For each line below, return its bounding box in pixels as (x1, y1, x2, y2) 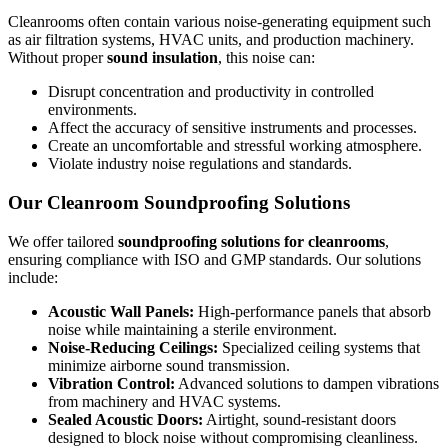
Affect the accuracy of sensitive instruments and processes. (48, 119, 417, 137)
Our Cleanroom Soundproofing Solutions (8, 192, 350, 214)
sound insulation (107, 49, 218, 67)
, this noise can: (218, 49, 315, 67)
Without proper (8, 49, 107, 67)
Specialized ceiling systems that (218, 338, 420, 356)
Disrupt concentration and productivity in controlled (48, 83, 374, 101)
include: (8, 268, 58, 286)
